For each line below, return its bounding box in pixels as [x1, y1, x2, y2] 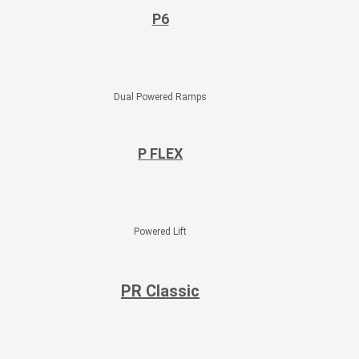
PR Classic [121, 281, 200, 301]
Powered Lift [134, 226, 187, 237]
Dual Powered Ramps [114, 91, 207, 103]
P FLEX [138, 145, 183, 162]
